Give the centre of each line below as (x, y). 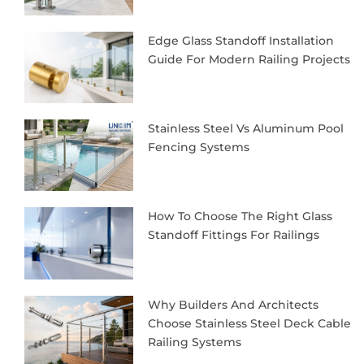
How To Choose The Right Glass (240, 217)
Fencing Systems (198, 147)
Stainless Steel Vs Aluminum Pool (245, 129)
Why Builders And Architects (233, 304)
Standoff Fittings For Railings (233, 235)
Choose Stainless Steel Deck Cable (249, 323)
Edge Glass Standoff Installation (240, 40)
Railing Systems (194, 342)
